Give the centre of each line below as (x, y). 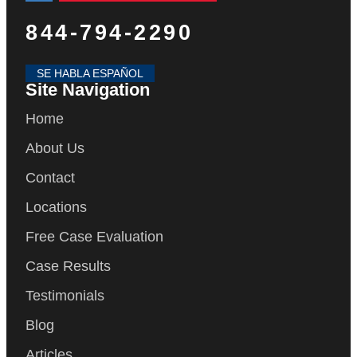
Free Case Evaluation (94, 237)
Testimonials (65, 296)
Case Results (68, 267)
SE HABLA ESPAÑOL (90, 74)
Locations (56, 208)
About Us (55, 149)
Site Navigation (88, 90)
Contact (50, 178)
